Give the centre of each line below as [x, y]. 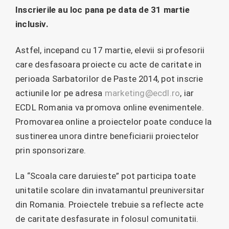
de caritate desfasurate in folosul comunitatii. [107, 219]
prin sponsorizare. [51, 150]
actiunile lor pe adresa [60, 93]
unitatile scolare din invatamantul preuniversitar [110, 190]
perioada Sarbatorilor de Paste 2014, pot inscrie [109, 78]
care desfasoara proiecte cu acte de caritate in [109, 64]
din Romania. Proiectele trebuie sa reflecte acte [110, 204]
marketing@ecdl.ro [142, 93]
